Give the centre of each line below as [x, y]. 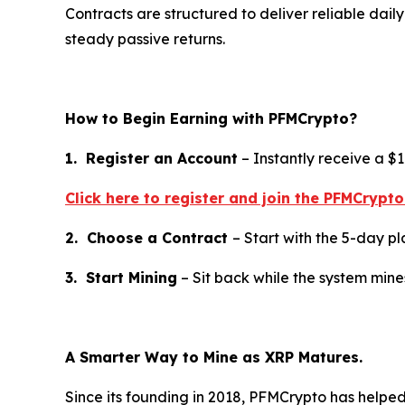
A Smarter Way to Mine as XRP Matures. [214, 357]
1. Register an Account [151, 158]
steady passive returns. [145, 38]
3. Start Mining [121, 277]
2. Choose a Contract [149, 237]
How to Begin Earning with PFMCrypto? [211, 118]
